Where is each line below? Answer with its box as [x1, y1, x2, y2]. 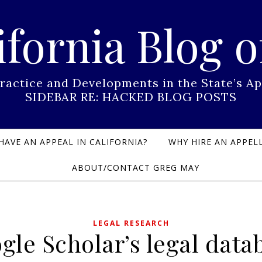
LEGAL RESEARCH [92, 218, 170, 228]
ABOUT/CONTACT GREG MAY [72, 162, 199, 173]
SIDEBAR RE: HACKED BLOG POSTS [25, 89, 237, 104]
